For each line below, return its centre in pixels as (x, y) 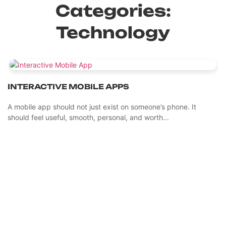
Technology (113, 33)
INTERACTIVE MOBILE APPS (68, 87)
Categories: (113, 11)
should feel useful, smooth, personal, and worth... (88, 117)
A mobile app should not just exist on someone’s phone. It (102, 107)
